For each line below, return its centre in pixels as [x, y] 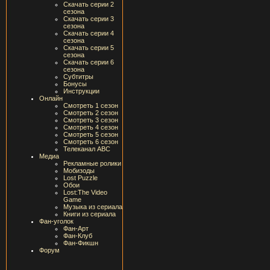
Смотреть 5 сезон [91, 134]
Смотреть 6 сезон [91, 142]
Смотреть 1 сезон [91, 105]
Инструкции [81, 91]
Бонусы [75, 84]
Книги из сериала [89, 214]
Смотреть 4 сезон [91, 127]
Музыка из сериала [93, 207]
